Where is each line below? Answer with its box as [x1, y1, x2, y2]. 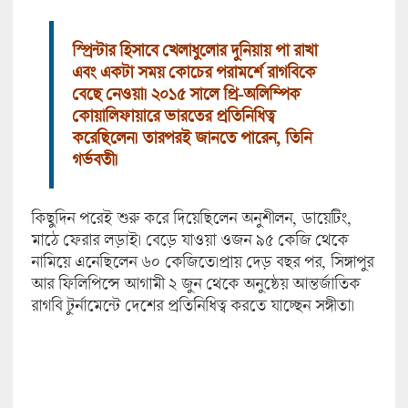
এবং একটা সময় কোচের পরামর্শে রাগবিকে [71, 62, 315, 83]
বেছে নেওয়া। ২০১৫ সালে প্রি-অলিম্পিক [71, 84, 300, 105]
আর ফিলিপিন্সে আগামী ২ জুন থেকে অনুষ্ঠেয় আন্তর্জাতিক [30, 273, 360, 294]
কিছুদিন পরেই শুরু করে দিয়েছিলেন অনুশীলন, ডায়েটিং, [30, 208, 352, 229]
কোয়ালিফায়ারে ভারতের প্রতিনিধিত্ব [71, 106, 274, 127]
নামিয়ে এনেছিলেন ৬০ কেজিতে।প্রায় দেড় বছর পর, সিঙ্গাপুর [30, 251, 373, 272]
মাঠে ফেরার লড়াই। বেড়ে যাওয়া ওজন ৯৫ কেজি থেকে [30, 229, 348, 250]
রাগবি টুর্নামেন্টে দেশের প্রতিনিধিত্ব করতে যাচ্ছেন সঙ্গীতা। [30, 295, 354, 316]
